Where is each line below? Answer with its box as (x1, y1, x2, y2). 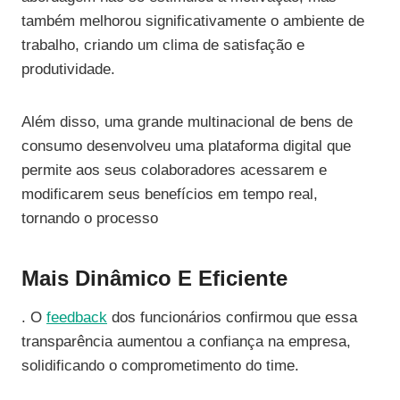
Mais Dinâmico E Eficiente (21, 266, 287, 291)
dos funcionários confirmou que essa (107, 309, 357, 327)
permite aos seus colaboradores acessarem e (21, 162, 327, 179)
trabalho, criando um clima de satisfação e (21, 37, 304, 54)
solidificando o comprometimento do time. (21, 357, 299, 375)
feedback (46, 309, 107, 327)
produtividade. (21, 61, 115, 79)
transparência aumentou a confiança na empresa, (21, 333, 351, 351)
